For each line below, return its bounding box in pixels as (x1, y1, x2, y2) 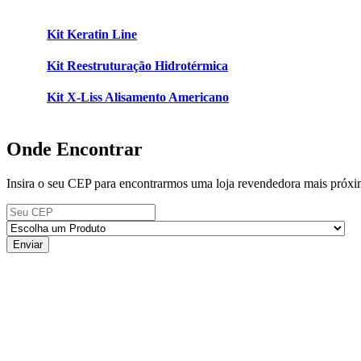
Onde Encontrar (6, 138, 143, 160)
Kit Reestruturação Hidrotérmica (47, 59, 228, 73)
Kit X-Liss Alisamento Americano (47, 90, 229, 105)
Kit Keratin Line (47, 27, 137, 41)
